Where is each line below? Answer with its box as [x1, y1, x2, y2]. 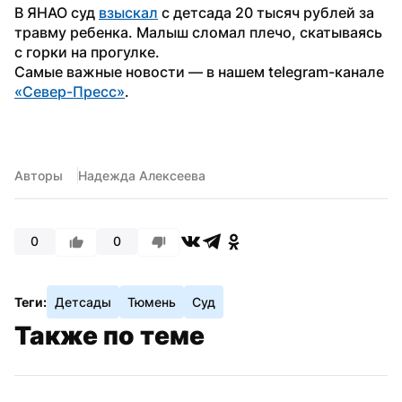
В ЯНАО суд [14, 3, 99, 22]
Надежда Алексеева [78, 167, 205, 183]
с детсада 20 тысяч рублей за [158, 3, 374, 22]
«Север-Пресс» [14, 82, 125, 100]
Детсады [55, 293, 111, 310]
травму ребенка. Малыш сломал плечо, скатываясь [14, 22, 382, 41]
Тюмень [127, 293, 176, 310]
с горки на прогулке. [14, 42, 163, 61]
